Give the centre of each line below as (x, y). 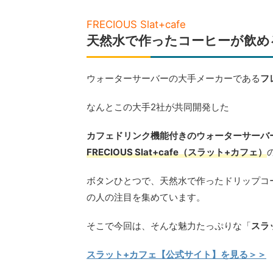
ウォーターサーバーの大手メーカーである (173, 78)
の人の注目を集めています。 (146, 197)
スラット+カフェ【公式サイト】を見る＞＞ (176, 254)
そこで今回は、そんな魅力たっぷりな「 (169, 226)
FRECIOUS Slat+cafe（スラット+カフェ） (177, 152)
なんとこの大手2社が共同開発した (158, 107)
